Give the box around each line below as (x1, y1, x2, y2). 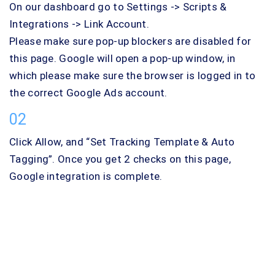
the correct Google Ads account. (9, 87, 168, 99)
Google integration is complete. (9, 170, 163, 183)
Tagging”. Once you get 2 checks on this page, (9, 153, 231, 166)
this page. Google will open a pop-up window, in (9, 52, 236, 65)
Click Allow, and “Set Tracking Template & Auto (9, 136, 235, 149)
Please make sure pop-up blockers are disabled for (9, 35, 252, 48)
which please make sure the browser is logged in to (9, 69, 256, 82)
